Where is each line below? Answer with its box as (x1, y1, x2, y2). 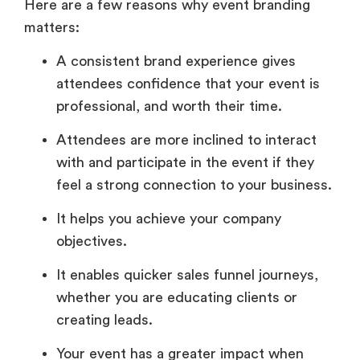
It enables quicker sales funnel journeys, (56, 268, 318, 283)
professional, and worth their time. (56, 99, 282, 114)
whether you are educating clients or (56, 290, 297, 305)
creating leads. (56, 313, 153, 328)
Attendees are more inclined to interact (56, 133, 317, 148)
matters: (24, 19, 80, 35)
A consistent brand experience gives (56, 54, 296, 69)
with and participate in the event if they (56, 155, 314, 170)
